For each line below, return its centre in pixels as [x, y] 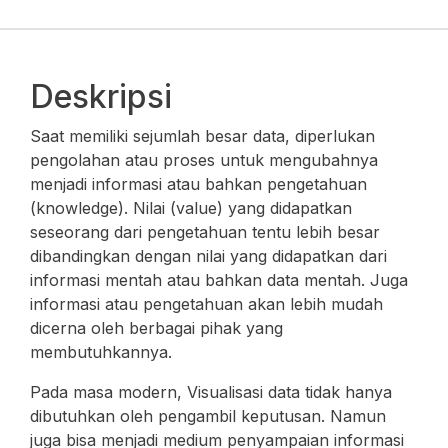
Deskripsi [101, 96]
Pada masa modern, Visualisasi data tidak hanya [211, 392]
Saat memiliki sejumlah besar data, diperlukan [202, 136]
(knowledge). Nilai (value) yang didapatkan [191, 208]
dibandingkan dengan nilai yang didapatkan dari [208, 256]
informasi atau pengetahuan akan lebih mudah [206, 304]
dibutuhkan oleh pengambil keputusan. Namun [208, 416]
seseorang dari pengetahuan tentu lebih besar [205, 232]
